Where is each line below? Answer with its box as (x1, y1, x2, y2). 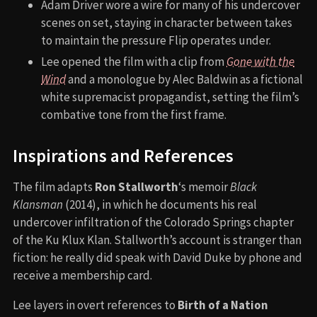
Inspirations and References (13, 144, 234, 167)
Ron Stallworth (95, 178, 178, 195)
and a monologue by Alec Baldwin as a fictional (66, 71, 303, 87)
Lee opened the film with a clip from (41, 53, 226, 69)
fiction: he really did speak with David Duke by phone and (13, 249, 302, 265)
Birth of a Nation (178, 296, 268, 313)
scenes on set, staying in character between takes (41, 14, 292, 30)
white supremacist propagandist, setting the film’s (41, 88, 299, 105)
